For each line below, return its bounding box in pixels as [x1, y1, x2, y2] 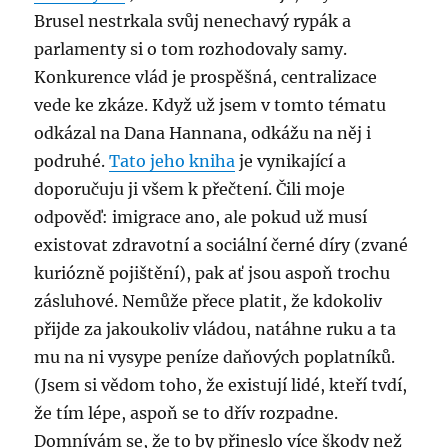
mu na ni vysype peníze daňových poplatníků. [34, 347, 396, 367]
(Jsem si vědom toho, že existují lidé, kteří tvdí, [34, 375, 408, 395]
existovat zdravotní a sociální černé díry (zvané [34, 235, 409, 255]
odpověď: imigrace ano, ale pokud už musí [34, 207, 368, 227]
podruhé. [34, 151, 110, 171]
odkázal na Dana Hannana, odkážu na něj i [34, 123, 372, 143]
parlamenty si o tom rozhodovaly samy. [34, 39, 348, 59]
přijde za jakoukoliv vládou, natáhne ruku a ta [34, 319, 397, 339]
